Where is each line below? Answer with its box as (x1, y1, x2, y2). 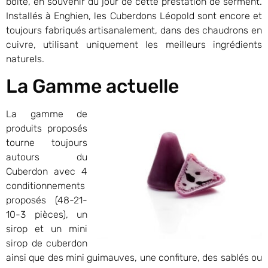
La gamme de (6, 108, 87, 120)
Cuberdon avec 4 (6, 166, 87, 178)
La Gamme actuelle (6, 75, 179, 98)
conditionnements (6, 180, 85, 192)
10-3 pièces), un (6, 209, 87, 221)
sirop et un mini (6, 223, 87, 235)
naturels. (6, 53, 44, 65)
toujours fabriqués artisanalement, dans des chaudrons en (6, 24, 262, 36)
